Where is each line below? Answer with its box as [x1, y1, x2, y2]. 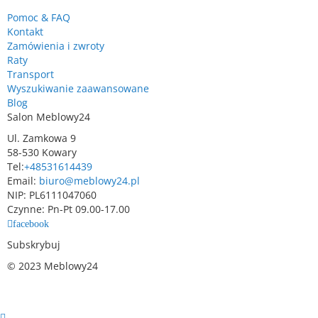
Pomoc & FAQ [7, 11, 70, 24]
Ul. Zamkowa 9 [7, 131, 76, 145]
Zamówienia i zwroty [7, 39, 104, 53]
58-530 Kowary [7, 146, 77, 159]
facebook [13, 219, 49, 229]
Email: [7, 174, 39, 187]
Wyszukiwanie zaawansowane [7, 82, 149, 95]
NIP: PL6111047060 [7, 188, 97, 202]
